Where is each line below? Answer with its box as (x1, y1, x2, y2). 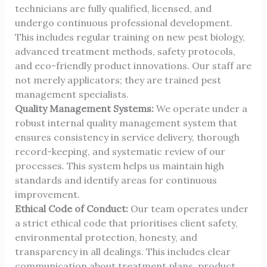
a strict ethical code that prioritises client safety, (14, 217, 238, 229)
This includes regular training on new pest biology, (14, 31, 245, 43)
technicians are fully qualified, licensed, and (14, 2, 212, 14)
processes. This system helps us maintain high (14, 160, 224, 172)
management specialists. (14, 88, 129, 100)
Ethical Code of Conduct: (14, 203, 128, 215)
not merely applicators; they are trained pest (14, 74, 221, 86)
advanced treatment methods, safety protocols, (14, 45, 235, 57)
